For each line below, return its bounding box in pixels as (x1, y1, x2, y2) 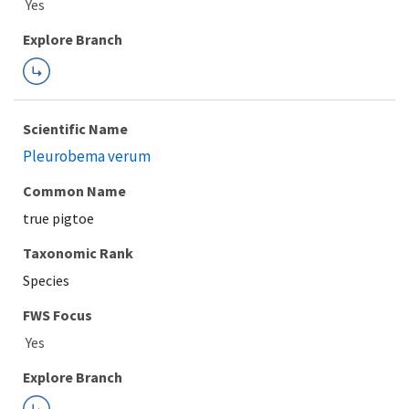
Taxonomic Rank (23, 244, 133, 262)
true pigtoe (23, 209, 94, 227)
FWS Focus (23, 306, 92, 324)
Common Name (23, 182, 126, 200)
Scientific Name (23, 120, 128, 138)
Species (23, 271, 69, 289)
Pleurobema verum (23, 146, 151, 166)
